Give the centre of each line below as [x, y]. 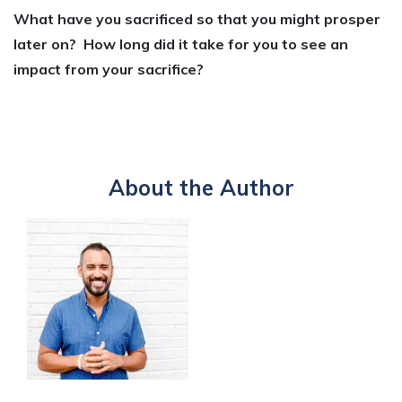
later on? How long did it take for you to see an [181, 44]
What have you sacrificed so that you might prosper [197, 18]
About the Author [201, 187]
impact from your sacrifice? [109, 69]
